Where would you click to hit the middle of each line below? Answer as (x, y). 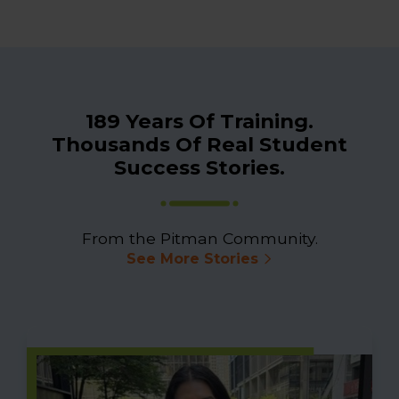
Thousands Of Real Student (199, 144)
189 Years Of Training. (199, 121)
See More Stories (192, 258)
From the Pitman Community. (199, 238)
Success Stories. (199, 167)
